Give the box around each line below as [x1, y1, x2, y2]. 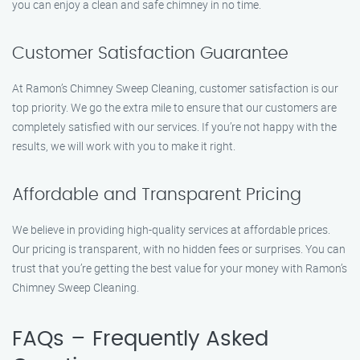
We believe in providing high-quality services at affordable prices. [12, 222, 330, 237]
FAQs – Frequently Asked [12, 329, 268, 350]
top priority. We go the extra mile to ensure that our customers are [12, 100, 337, 115]
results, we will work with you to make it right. [12, 138, 235, 153]
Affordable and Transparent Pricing [12, 186, 301, 203]
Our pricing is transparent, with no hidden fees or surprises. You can [12, 241, 346, 256]
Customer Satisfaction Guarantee [12, 45, 288, 62]
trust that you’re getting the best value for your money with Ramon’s [12, 260, 347, 276]
